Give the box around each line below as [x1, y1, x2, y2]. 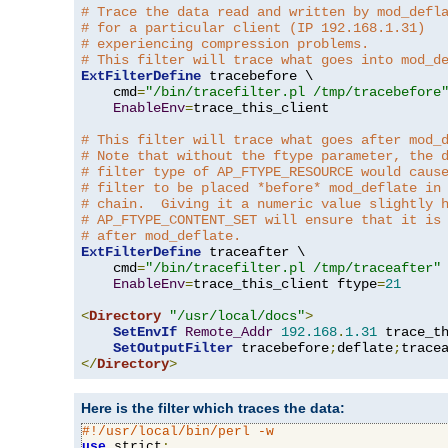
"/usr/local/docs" [169, 308, 305, 325]
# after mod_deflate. [81, 228, 241, 245]
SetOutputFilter [113, 340, 233, 357]
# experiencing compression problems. [81, 36, 369, 53]
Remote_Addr [185, 324, 273, 341]
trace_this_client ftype [193, 276, 377, 293]
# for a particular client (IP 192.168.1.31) [81, 20, 425, 37]
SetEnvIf [113, 324, 177, 341]
